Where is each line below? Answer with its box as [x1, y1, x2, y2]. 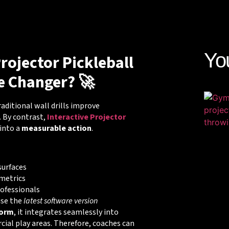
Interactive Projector [47, 111, 126, 123]
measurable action [21, 122, 91, 134]
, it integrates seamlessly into [13, 207, 119, 218]
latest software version [23, 195, 98, 207]
